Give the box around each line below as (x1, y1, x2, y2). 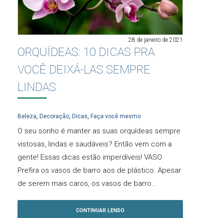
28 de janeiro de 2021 (128, 36, 183, 44)
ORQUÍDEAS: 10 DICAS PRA (18, 45, 155, 59)
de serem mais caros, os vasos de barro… (18, 179, 156, 188)
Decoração (39, 112, 69, 120)
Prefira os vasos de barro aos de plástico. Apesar (18, 165, 181, 175)
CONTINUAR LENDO (76, 207, 125, 214)
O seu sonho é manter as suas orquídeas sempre (18, 126, 181, 135)
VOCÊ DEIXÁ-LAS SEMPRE (18, 63, 150, 77)
